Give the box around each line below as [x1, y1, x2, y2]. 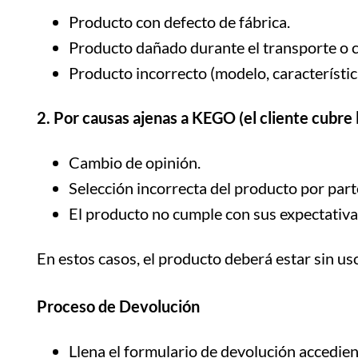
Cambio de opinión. [69, 152, 201, 172]
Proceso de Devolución [37, 296, 200, 316]
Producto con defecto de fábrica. [69, 11, 290, 31]
